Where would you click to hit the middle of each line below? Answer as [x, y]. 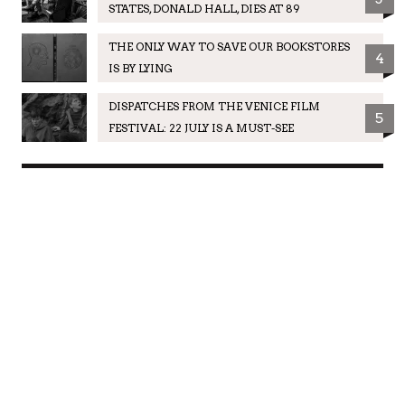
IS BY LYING [140, 68]
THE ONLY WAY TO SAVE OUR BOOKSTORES [229, 46]
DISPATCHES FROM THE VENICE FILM [214, 106]
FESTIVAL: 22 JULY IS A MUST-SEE [201, 127]
